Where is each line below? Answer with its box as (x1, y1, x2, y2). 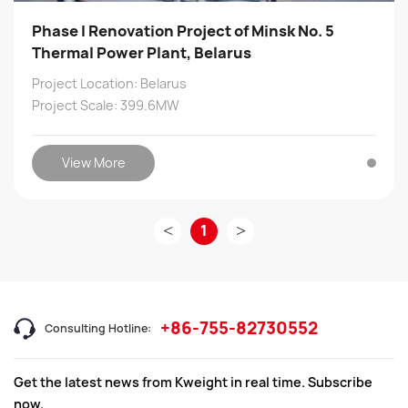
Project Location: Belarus (32, 74, 187, 92)
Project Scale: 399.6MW (32, 96, 179, 114)
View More (61, 153, 126, 171)
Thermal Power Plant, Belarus (32, 42, 251, 63)
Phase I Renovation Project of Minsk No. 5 (32, 20, 334, 41)
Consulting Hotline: (45, 320, 151, 336)
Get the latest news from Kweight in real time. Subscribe (14, 372, 372, 391)
